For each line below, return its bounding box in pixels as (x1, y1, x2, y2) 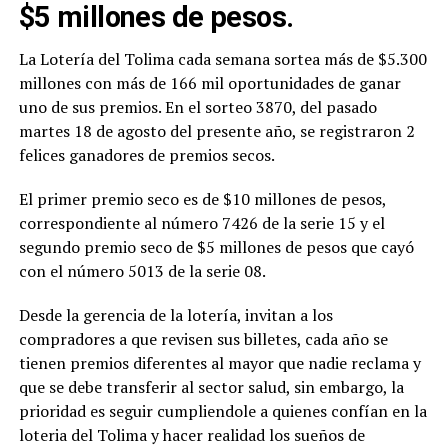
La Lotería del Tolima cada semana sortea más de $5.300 (18, 47, 427, 70)
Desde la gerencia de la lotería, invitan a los (18, 303, 333, 326)
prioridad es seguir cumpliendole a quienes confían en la (18, 399, 427, 422)
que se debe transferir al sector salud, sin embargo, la (18, 375, 404, 398)
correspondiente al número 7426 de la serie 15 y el (18, 211, 385, 234)
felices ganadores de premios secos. (18, 143, 275, 166)
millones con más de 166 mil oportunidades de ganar (18, 71, 401, 94)
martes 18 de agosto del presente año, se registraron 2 (18, 119, 415, 142)
